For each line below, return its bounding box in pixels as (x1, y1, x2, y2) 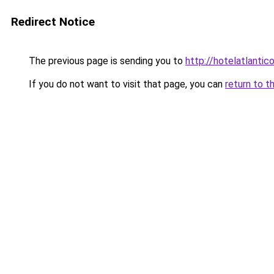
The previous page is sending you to (26, 55, 185, 67)
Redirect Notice (11, 15, 95, 29)
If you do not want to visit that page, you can (26, 78, 225, 90)
